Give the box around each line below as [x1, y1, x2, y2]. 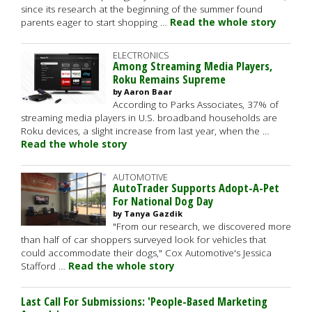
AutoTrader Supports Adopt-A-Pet [113, 180, 279, 196]
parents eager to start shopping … [21, 16, 170, 29]
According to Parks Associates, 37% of [113, 98, 279, 111]
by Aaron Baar [113, 86, 172, 97]
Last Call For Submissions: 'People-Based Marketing [21, 293, 267, 309]
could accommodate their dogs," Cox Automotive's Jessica [21, 247, 272, 259]
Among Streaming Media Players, [113, 58, 272, 74]
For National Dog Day [113, 193, 213, 209]
